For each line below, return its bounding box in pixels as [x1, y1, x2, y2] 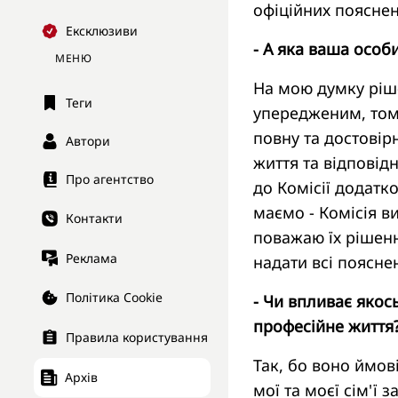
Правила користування [66, 329, 208, 346]
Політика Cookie [66, 289, 163, 306]
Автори [66, 132, 110, 150]
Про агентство [66, 171, 154, 188]
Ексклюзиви [66, 22, 138, 40]
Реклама [66, 249, 117, 267]
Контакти [66, 210, 123, 227]
